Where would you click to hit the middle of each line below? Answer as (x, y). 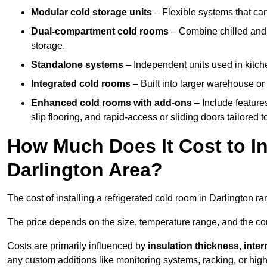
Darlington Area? (85, 170)
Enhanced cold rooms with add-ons (111, 103)
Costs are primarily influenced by (77, 246)
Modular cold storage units (91, 13)
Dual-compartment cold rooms (100, 32)
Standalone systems (77, 65)
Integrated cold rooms (81, 84)
